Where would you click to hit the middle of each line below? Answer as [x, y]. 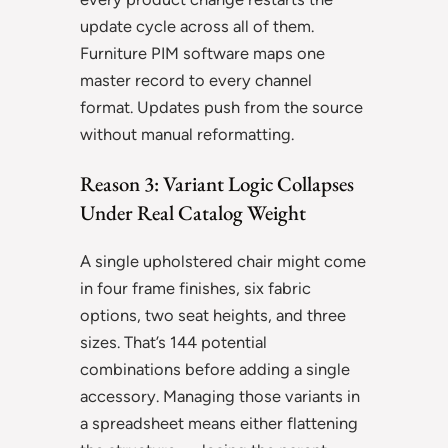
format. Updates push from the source [221, 106]
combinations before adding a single [215, 368]
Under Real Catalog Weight [193, 212]
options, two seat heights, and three [213, 314]
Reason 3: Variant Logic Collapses [217, 183]
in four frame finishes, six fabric [195, 287]
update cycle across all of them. [197, 25]
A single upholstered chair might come [223, 260]
